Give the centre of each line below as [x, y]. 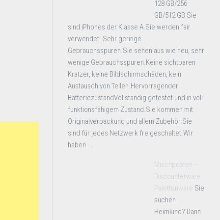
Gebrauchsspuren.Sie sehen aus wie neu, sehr [136, 51]
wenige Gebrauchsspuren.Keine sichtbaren [132, 62]
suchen [165, 200]
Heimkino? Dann [178, 212]
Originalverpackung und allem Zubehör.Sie [130, 121]
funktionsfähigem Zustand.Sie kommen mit [130, 110]
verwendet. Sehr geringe [105, 39]
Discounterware [178, 176]
